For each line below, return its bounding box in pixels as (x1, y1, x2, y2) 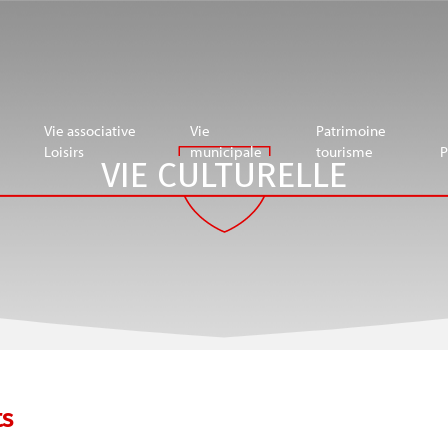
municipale (190, 141, 262, 161)
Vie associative (44, 120, 136, 140)
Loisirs (44, 141, 84, 161)
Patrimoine (316, 120, 386, 140)
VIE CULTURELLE (101, 154, 347, 196)
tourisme (316, 141, 373, 161)
